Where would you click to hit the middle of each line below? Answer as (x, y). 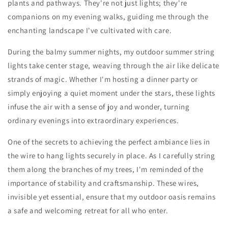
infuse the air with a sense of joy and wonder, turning (99, 106)
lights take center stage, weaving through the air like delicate (113, 65)
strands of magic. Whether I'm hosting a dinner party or (103, 79)
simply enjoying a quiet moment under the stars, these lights (112, 93)
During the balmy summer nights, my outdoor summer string (111, 51)
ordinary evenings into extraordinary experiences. (93, 120)
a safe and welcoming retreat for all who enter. (88, 210)
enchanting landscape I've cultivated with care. (90, 30)
